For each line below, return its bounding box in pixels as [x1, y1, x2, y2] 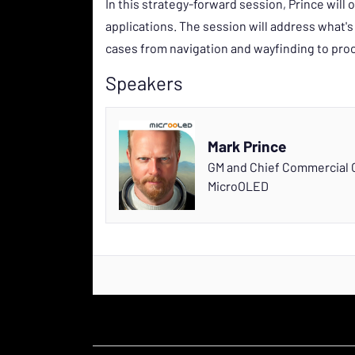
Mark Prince [208, 136, 286, 155]
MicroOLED [208, 177, 269, 193]
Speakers [105, 71, 183, 94]
